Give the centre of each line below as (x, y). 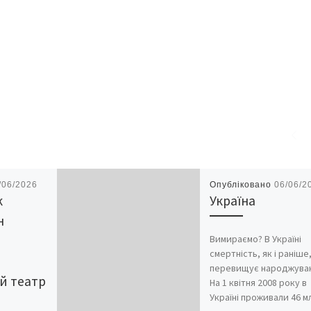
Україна (232, 201)
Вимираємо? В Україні (255, 238)
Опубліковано (242, 185)
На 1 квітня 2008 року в (258, 282)
